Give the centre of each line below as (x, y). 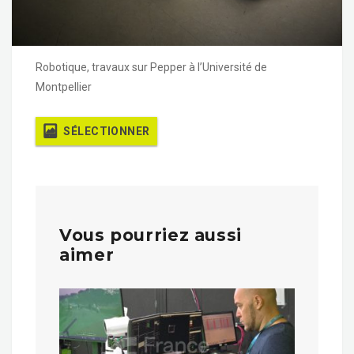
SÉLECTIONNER (107, 132)
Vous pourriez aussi (151, 235)
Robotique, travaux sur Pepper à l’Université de (151, 68)
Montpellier (64, 87)
